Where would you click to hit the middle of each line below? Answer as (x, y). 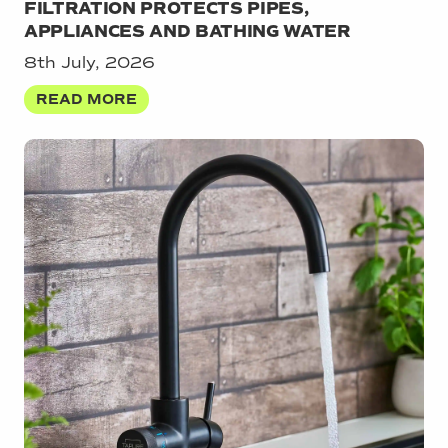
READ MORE (87, 99)
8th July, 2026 (89, 62)
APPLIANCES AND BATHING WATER (187, 31)
